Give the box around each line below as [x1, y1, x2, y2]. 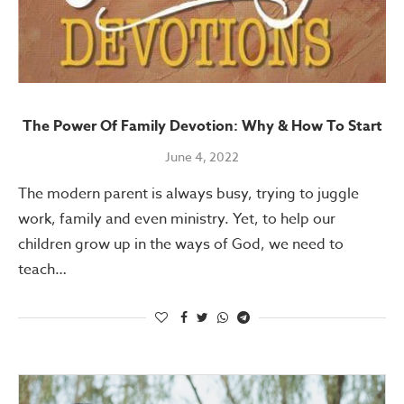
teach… [18, 259, 67, 281]
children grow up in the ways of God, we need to [18, 234, 344, 256]
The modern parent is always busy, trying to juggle [18, 183, 359, 206]
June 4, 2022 [165, 148, 239, 166]
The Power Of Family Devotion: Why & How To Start [22, 115, 382, 138]
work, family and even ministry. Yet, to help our [18, 208, 335, 231]
